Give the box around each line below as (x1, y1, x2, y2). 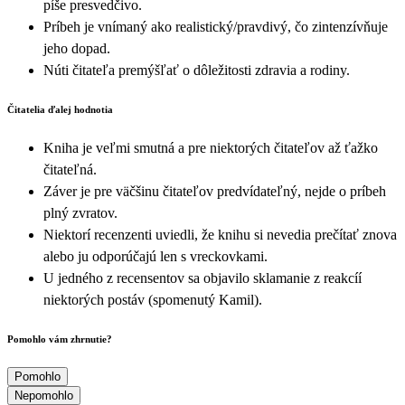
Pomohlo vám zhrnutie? (7, 333, 112, 344)
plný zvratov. (43, 204, 118, 221)
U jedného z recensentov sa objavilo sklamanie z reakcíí (43, 269, 362, 286)
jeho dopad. (43, 40, 110, 56)
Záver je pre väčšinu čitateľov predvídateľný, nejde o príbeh (43, 183, 386, 199)
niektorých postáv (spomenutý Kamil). (43, 291, 262, 307)
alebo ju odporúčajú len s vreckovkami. (43, 248, 268, 264)
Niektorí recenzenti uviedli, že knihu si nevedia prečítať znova (43, 226, 397, 242)
